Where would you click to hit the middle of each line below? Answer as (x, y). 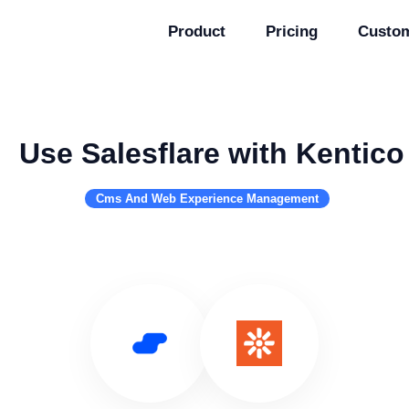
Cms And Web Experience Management (207, 199)
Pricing (292, 31)
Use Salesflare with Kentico (212, 153)
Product (197, 31)
